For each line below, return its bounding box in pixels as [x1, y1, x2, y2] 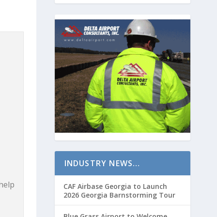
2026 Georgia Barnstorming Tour [63, 190, 175, 200]
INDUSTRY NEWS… [64, 157, 140, 169]
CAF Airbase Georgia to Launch [63, 181, 167, 191]
